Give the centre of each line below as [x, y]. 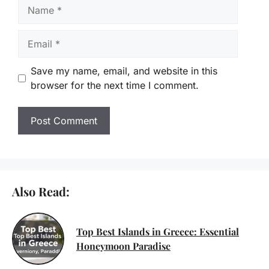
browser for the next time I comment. [115, 86]
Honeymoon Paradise [123, 246]
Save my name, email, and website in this [124, 71]
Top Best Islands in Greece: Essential [158, 231]
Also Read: [41, 192]
